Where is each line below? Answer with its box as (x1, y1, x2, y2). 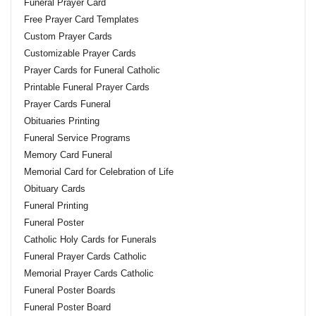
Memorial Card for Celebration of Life (24, 166, 174, 177)
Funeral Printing (24, 200, 88, 211)
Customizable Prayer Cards (24, 48, 136, 59)
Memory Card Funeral (24, 150, 112, 160)
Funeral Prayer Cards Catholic (24, 251, 147, 262)
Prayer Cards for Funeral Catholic (24, 65, 160, 75)
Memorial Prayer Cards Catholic (24, 268, 154, 279)
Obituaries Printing (24, 116, 99, 126)
